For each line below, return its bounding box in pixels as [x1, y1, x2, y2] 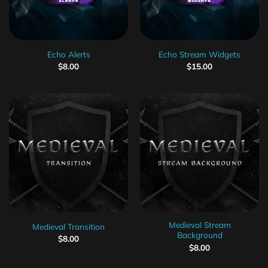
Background [176, 230, 223, 240]
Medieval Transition [32, 221, 105, 232]
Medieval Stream [168, 220, 231, 230]
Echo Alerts [47, 48, 90, 59]
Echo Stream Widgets [159, 48, 240, 59]
